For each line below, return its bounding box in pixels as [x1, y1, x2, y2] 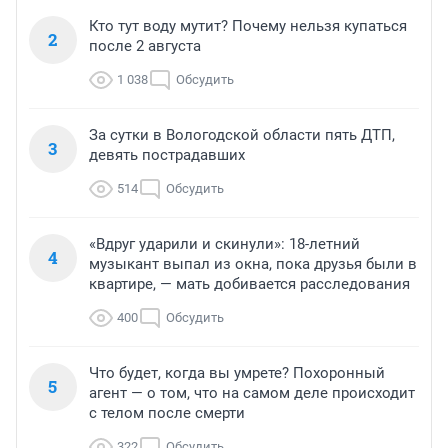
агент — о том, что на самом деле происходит [89, 384, 415, 403]
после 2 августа [89, 37, 201, 56]
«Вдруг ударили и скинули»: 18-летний [89, 235, 360, 254]
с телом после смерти [89, 404, 245, 423]
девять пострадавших [89, 146, 245, 165]
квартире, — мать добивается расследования [89, 275, 410, 294]
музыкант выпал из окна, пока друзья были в [89, 255, 417, 274]
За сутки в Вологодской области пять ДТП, [89, 126, 395, 145]
